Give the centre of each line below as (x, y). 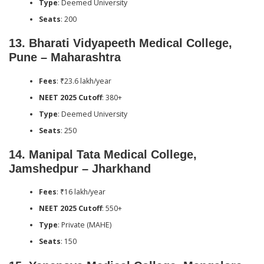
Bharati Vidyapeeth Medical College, (131, 43)
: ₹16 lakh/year (81, 192)
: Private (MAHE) (84, 225)
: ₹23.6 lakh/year (84, 81)
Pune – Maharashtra (65, 57)
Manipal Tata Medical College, (113, 154)
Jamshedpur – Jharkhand (80, 168)
